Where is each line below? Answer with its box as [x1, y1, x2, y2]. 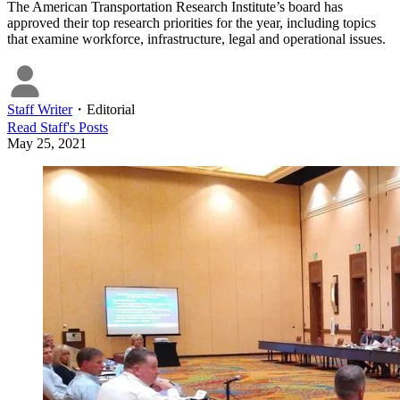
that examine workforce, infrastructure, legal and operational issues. [7, 31, 386, 47]
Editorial [87, 102, 135, 118]
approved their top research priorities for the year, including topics [7, 15, 376, 31]
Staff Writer [7, 102, 72, 118]
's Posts [67, 120, 108, 136]
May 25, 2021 [7, 136, 87, 152]
